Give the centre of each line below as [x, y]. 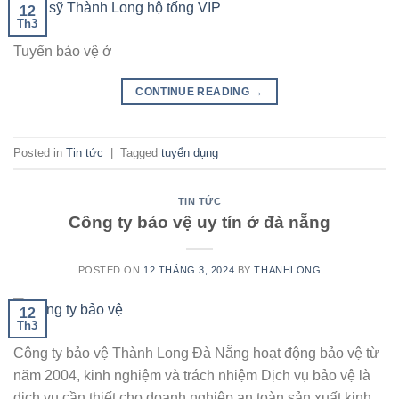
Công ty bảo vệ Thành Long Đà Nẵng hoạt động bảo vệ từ [196, 354]
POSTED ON [111, 269]
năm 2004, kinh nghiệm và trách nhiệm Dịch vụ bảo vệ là [192, 376]
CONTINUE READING [194, 92]
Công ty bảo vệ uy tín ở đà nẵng [199, 222]
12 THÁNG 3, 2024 [189, 269]
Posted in [40, 152]
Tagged [141, 152]
